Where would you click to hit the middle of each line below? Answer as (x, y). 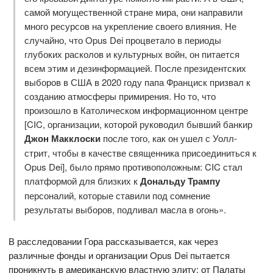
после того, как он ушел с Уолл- (168, 138)
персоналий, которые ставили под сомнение (117, 195)
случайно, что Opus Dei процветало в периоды (122, 40)
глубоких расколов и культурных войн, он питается (132, 54)
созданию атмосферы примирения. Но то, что (120, 96)
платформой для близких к (82, 180)
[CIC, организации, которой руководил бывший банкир (138, 124)
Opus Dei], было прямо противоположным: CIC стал (133, 166)
